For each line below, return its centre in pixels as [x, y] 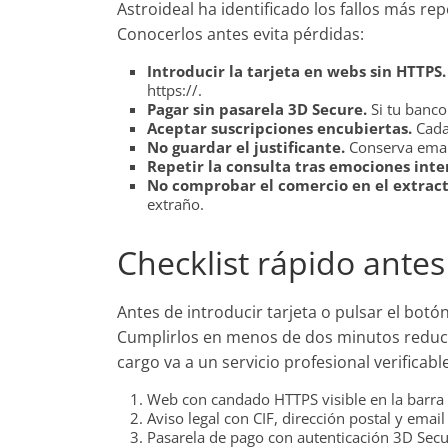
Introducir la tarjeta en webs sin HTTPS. [296, 71]
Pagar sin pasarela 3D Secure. [257, 109]
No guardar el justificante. [246, 147]
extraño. [175, 204]
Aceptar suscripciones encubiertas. [279, 128]
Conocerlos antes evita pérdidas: [240, 34]
